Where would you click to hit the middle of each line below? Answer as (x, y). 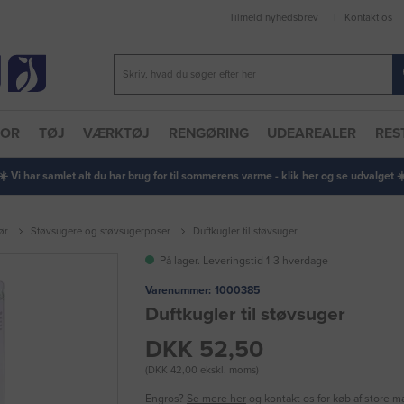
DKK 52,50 (204, 350)
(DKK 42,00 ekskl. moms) (202, 371)
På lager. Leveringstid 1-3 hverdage (244, 260)
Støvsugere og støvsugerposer (101, 232)
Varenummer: (178, 290)
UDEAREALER (312, 134)
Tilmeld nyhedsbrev (274, 18)
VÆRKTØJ (117, 134)
